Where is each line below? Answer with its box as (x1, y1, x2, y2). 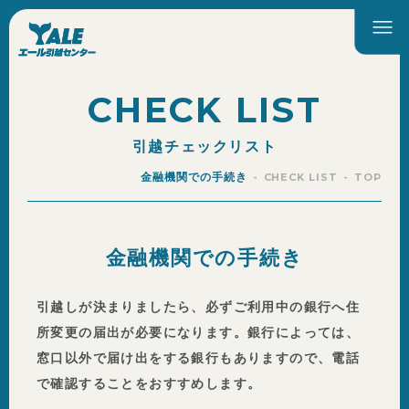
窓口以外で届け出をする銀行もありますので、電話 (37, 349, 361, 366)
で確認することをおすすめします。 (37, 374, 262, 392)
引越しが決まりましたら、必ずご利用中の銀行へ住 (37, 298, 361, 315)
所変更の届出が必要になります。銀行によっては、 (37, 323, 361, 341)
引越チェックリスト (131, 136, 278, 156)
